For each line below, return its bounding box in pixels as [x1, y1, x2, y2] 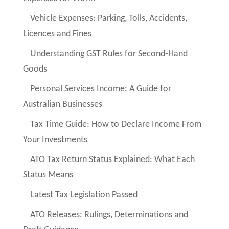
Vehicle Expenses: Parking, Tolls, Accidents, [30, 14, 188, 24]
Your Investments [22, 135, 87, 145]
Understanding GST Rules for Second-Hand [30, 49, 188, 59]
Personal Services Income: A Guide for [30, 84, 172, 95]
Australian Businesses [22, 100, 102, 110]
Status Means [22, 170, 73, 180]
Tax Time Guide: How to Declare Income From [30, 120, 202, 130]
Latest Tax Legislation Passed [30, 190, 138, 200]
